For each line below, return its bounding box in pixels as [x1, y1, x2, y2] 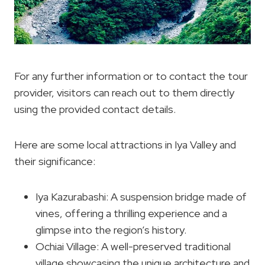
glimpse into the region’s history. [35, 223, 186, 237]
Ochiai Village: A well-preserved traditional [35, 240, 231, 253]
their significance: [14, 154, 95, 168]
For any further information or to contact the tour [14, 69, 248, 83]
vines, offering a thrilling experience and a [35, 206, 227, 220]
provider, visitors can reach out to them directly [14, 86, 234, 99]
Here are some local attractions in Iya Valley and [14, 138, 236, 151]
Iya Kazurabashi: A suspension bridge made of [35, 190, 247, 203]
